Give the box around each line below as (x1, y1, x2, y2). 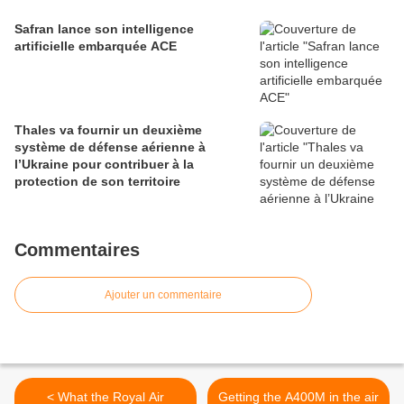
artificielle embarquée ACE (14, 39, 177, 54)
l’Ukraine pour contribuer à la (14, 157, 194, 172)
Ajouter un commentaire (105, 289, 222, 302)
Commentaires (14, 240, 140, 261)
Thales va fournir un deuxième (14, 123, 202, 138)
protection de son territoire (14, 174, 180, 189)
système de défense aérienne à (14, 140, 206, 155)
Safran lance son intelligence (14, 22, 194, 37)
